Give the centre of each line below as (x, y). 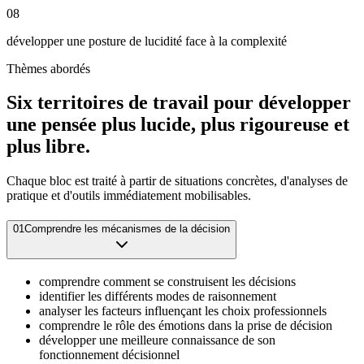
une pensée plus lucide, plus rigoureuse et (178, 125)
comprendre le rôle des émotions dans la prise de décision (186, 325)
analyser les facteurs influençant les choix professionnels (183, 310)
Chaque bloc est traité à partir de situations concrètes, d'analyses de (177, 181)
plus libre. (48, 147)
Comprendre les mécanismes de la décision (127, 229)
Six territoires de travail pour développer (179, 103)
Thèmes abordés (48, 68)
